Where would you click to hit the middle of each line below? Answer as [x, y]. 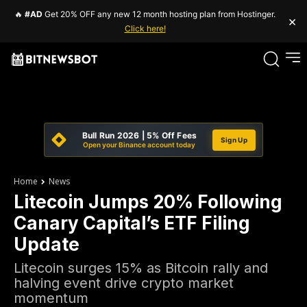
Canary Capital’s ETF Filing [132, 223]
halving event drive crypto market [124, 283]
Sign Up [234, 139]
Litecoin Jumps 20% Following [148, 202]
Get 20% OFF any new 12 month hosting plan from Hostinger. [159, 14]
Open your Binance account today [139, 145]
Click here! [145, 28]
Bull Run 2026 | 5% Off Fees [139, 135]
